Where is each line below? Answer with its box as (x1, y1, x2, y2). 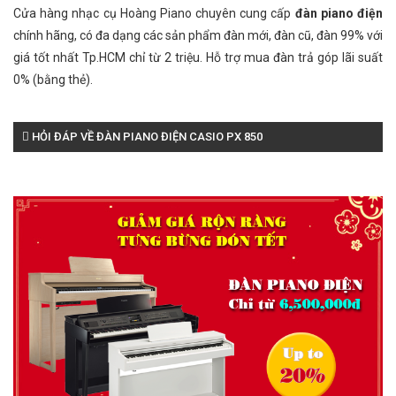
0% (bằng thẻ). (13, 72, 93, 87)
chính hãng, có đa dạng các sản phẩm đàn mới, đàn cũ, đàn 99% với (13, 28, 383, 42)
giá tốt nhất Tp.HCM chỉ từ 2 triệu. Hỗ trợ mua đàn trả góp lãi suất (13, 50, 383, 65)
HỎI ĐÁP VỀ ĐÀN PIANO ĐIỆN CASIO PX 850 (29, 130, 263, 143)
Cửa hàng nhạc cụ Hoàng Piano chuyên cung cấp (13, 6, 295, 20)
